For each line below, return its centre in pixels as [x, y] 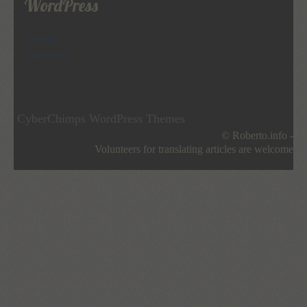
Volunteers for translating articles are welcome [194, 149]
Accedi [41, 38]
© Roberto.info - [257, 135]
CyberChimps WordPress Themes [101, 118]
